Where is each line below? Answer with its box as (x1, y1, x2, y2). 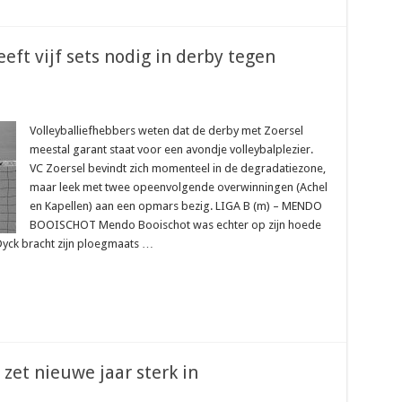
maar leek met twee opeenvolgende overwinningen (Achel (29, 180, 328, 194)
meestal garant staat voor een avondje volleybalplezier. (29, 143, 313, 156)
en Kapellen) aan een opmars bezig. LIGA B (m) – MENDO (29, 199, 322, 213)
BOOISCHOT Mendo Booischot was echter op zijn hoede (29, 218, 321, 232)
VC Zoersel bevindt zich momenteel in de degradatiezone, (29, 162, 326, 175)
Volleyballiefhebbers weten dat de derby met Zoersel (29, 124, 303, 137)
